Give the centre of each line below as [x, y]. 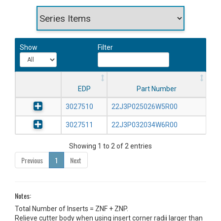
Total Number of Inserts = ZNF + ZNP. [72, 209]
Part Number [157, 89]
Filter [105, 48]
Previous [32, 160]
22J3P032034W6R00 [145, 125]
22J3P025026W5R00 [145, 107]
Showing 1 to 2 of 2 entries [110, 146]
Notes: [23, 196]
